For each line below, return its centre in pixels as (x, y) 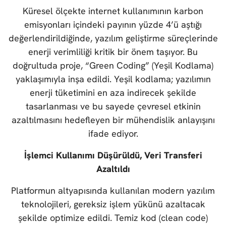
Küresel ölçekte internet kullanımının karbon (113, 11)
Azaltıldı (113, 169)
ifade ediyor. (113, 134)
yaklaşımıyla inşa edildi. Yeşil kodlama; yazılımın (113, 79)
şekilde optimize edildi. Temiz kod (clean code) (113, 218)
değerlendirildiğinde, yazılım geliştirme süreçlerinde (113, 38)
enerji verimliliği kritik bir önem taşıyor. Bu (113, 52)
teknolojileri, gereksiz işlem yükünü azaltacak (113, 204)
